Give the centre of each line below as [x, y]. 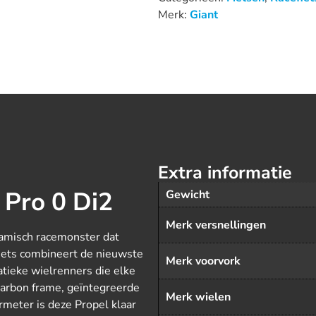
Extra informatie [225, 173]
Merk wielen [198, 297]
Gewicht [188, 195]
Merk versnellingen [216, 225]
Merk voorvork [203, 261]
